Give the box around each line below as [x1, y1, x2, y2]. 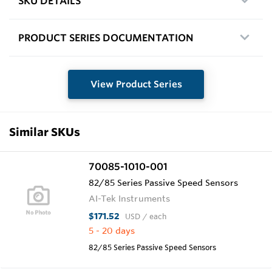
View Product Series [90, 78, 182, 90]
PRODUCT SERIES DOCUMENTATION [18, 31, 194, 44]
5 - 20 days [89, 225, 135, 236]
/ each [143, 211, 166, 221]
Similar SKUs [9, 124, 80, 138]
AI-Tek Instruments [89, 192, 171, 204]
